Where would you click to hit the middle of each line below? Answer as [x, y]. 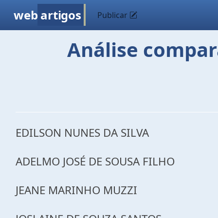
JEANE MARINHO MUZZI [76, 190]
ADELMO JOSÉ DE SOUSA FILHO [95, 161]
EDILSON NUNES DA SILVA [82, 133]
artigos [61, 15]
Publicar [114, 15]
